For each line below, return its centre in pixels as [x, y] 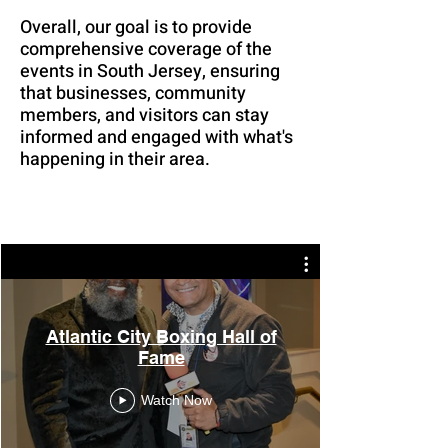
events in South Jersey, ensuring [150, 71]
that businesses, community [133, 93]
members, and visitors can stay [144, 115]
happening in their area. [115, 159]
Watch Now [176, 400]
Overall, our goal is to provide [136, 27]
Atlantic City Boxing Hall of [161, 336]
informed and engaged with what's [156, 137]
